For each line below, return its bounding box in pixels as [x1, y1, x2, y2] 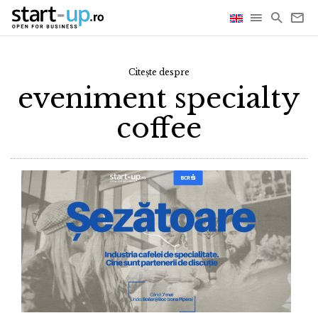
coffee [116, 111, 202, 146]
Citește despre [128, 67, 190, 77]
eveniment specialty [18, 81, 300, 116]
